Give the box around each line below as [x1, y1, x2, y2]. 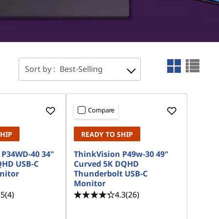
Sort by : [25, 63, 57, 74]
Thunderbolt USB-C [74, 168, 148, 179]
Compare [88, 106, 115, 114]
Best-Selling [60, 63, 103, 74]
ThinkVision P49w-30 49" [74, 149, 169, 159]
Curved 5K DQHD [74, 158, 139, 169]
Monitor [74, 178, 106, 189]
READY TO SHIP [81, 130, 133, 139]
